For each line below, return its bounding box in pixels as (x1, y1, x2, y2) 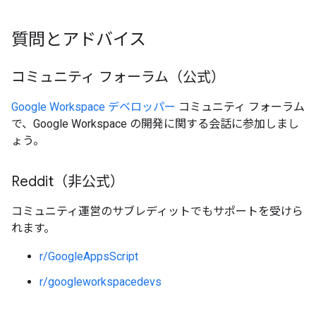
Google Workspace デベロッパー (11, 100, 176, 114)
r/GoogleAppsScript (39, 250, 138, 263)
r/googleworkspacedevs (39, 275, 162, 288)
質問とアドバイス (11, 29, 146, 50)
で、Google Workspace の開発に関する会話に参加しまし (11, 117, 299, 130)
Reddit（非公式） (11, 173, 124, 190)
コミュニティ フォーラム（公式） (11, 68, 225, 86)
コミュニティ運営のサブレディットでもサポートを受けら (11, 205, 303, 218)
